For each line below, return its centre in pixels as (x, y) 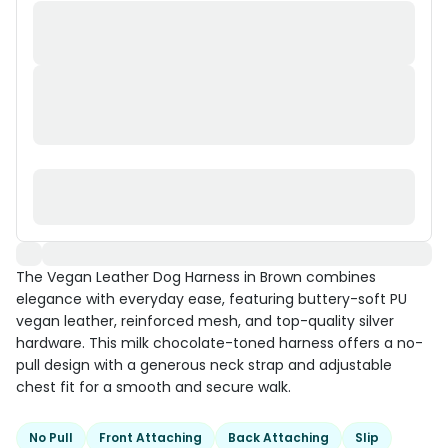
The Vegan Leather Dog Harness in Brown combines (196, 277)
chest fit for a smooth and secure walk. (153, 387)
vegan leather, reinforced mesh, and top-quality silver (205, 321)
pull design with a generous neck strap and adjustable (204, 365)
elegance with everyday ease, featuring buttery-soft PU (211, 299)
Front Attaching (150, 437)
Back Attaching (278, 437)
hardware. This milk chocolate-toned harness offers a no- (219, 343)
